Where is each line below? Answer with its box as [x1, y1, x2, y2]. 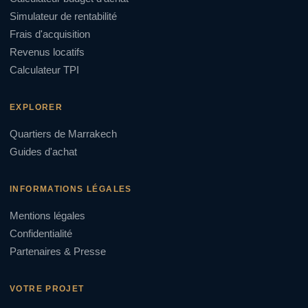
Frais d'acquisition [10, 29, 90, 41]
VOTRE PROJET [10, 285, 85, 294]
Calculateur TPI [10, 65, 79, 76]
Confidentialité [10, 228, 72, 240]
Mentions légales [10, 210, 85, 222]
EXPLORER [10, 103, 63, 112]
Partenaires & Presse [10, 246, 106, 258]
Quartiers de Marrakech [10, 129, 117, 140]
